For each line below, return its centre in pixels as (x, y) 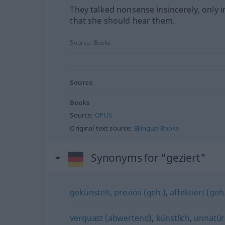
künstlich (173, 218)
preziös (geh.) (140, 192)
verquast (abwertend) (111, 218)
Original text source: (102, 128)
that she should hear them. (123, 20)
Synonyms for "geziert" (148, 157)
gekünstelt (90, 192)
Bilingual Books (156, 128)
